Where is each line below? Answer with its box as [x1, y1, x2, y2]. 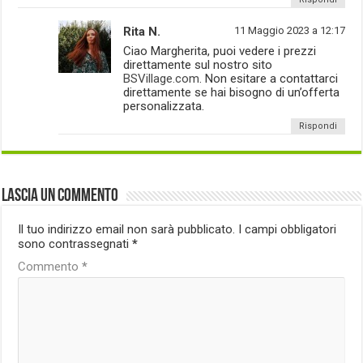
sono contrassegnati [18, 236, 133, 251]
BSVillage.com [123, 70, 200, 86]
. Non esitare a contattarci [199, 70, 339, 86]
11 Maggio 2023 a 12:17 [233, 23, 345, 36]
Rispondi [298, 120, 337, 131]
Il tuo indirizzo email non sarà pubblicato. [18, 221, 236, 237]
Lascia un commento [2, 186, 119, 206]
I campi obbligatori [238, 221, 337, 237]
